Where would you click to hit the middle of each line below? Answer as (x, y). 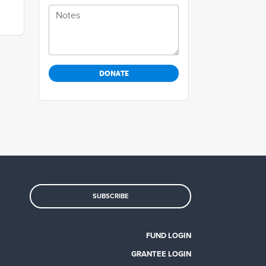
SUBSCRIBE (110, 197)
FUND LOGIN (169, 236)
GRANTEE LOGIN (161, 254)
